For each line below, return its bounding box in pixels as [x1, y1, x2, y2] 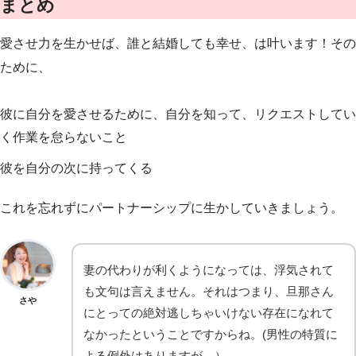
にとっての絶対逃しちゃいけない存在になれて [83, 305, 334, 319]
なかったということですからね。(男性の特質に [83, 327, 338, 341]
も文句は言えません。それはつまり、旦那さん [83, 284, 334, 298]
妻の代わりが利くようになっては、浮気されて [83, 262, 334, 277]
